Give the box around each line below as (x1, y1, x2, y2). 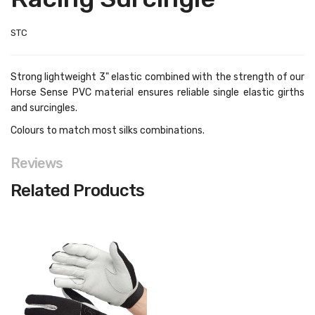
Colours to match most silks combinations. (11, 124, 205, 136)
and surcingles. (11, 102, 77, 114)
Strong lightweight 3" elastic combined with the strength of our (11, 71, 304, 83)
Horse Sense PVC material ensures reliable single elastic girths (11, 86, 304, 98)
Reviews (11, 155, 63, 172)
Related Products (11, 181, 144, 200)
